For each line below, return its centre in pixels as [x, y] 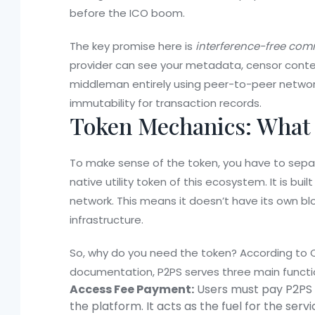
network [91, 201]
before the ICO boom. [127, 13]
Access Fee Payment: [132, 290]
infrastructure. [107, 220]
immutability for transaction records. [166, 103]
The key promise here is [133, 46]
